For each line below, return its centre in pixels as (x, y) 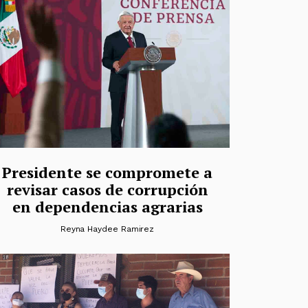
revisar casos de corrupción (107, 189)
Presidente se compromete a (107, 172)
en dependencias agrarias (107, 206)
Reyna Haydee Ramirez (107, 229)
